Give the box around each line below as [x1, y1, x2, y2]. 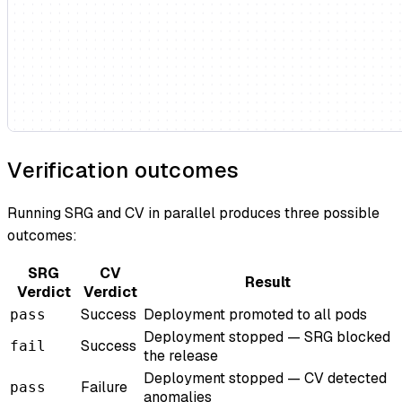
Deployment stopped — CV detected [144, 369, 387, 389]
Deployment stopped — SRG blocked [144, 328, 390, 347]
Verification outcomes [7, 156, 240, 185]
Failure [81, 378, 127, 398]
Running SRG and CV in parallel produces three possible [7, 204, 380, 223]
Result [245, 273, 291, 293]
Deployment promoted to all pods [144, 305, 367, 325]
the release [144, 346, 218, 366]
